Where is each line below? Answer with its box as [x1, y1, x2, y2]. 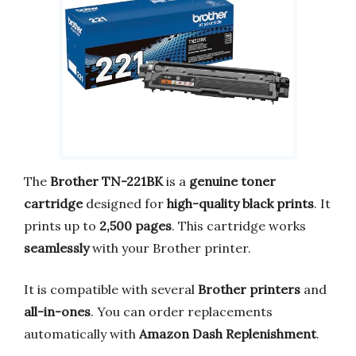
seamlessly [24, 240, 89, 257]
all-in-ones [24, 304, 91, 320]
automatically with [24, 326, 139, 342]
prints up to [24, 218, 99, 234]
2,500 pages [99, 218, 172, 234]
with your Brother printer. [89, 240, 251, 257]
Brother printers [198, 281, 300, 298]
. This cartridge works [172, 218, 306, 234]
